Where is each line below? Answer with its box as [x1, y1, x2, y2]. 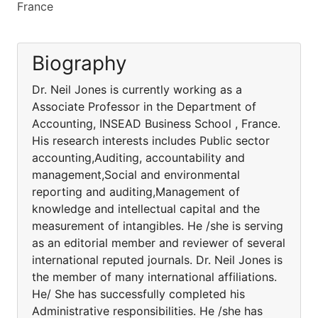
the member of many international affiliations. [32, 270, 277, 284]
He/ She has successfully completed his [32, 287, 245, 301]
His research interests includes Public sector [32, 133, 270, 148]
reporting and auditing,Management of [32, 185, 240, 199]
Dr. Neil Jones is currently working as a [32, 82, 242, 97]
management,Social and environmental [32, 168, 240, 182]
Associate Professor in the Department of [32, 99, 256, 114]
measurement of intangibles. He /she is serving [32, 219, 283, 233]
